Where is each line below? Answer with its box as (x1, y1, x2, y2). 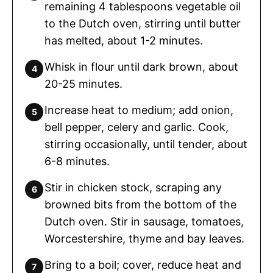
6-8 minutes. (44, 155, 110, 168)
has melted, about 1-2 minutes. (44, 34, 203, 48)
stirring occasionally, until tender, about (44, 138, 247, 151)
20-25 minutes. (44, 77, 122, 91)
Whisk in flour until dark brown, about (44, 60, 238, 74)
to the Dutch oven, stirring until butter (44, 17, 241, 30)
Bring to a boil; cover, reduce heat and (44, 258, 241, 272)
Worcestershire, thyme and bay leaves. (44, 232, 244, 246)
